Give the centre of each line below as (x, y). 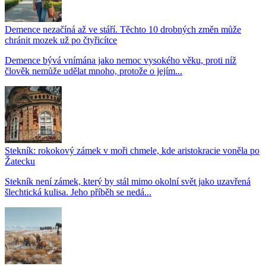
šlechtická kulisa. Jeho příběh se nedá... (78, 192)
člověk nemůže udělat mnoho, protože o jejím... (94, 71)
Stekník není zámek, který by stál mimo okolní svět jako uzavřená (128, 181)
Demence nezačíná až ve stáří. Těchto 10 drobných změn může (123, 29)
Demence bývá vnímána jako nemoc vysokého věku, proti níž (121, 60)
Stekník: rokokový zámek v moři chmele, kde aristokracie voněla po (132, 150)
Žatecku (20, 161)
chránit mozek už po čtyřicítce (61, 40)
